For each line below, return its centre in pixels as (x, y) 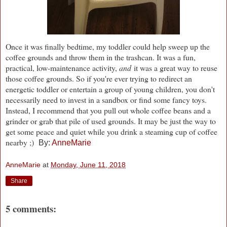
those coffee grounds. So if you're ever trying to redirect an (99, 78)
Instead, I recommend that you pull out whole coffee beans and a (108, 110)
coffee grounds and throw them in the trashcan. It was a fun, (101, 57)
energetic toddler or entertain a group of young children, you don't (110, 89)
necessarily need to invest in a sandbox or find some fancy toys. (106, 99)
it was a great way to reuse (174, 67)
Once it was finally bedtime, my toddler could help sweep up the (108, 46)
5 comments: (31, 209)
